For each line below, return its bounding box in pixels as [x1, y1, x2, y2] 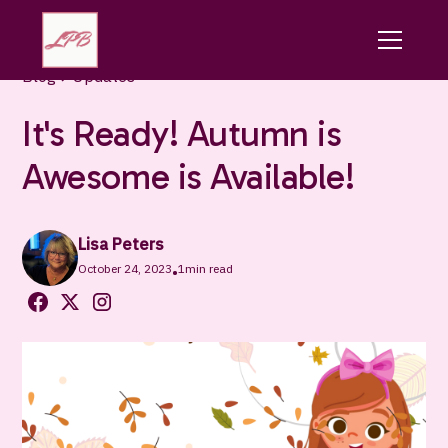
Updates [72, 66, 136, 86]
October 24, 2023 [78, 261, 173, 276]
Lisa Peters [78, 234, 165, 254]
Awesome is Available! [22, 155, 355, 198]
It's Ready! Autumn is [22, 112, 342, 155]
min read [185, 261, 234, 276]
